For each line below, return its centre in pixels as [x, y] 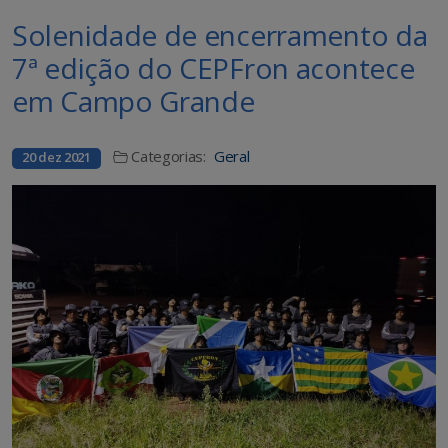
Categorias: [168, 156]
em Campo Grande [133, 101]
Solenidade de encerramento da [220, 35]
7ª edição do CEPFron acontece [213, 68]
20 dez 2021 [56, 157]
